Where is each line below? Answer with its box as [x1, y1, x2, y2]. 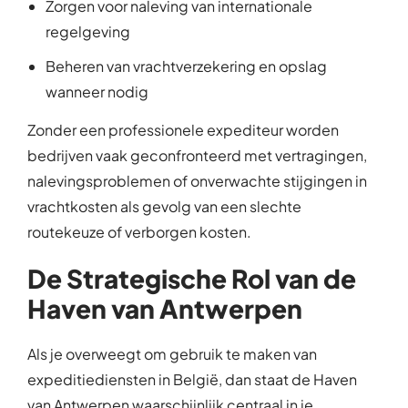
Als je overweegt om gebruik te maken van [27, 344, 317, 364]
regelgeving [46, 21, 130, 41]
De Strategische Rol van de [27, 262, 356, 295]
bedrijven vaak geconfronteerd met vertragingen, [27, 146, 367, 166]
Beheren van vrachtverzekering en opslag [46, 56, 327, 76]
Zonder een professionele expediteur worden [27, 120, 339, 140]
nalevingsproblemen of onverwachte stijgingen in [27, 171, 367, 191]
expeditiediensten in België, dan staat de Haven [27, 370, 357, 390]
